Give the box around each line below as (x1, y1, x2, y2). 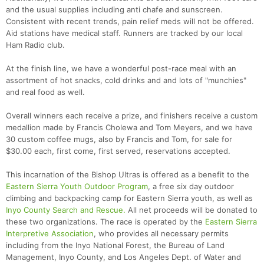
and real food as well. (6, 87, 85, 97)
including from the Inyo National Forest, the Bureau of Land (6, 240, 225, 250)
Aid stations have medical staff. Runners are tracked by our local (6, 28, 243, 38)
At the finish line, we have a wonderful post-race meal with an (6, 64, 236, 74)
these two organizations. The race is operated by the (6, 217, 205, 227)
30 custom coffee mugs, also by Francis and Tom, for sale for (6, 134, 232, 144)
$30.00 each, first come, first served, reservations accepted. (6, 146, 230, 156)
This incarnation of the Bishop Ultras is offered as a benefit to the (6, 170, 249, 180)
